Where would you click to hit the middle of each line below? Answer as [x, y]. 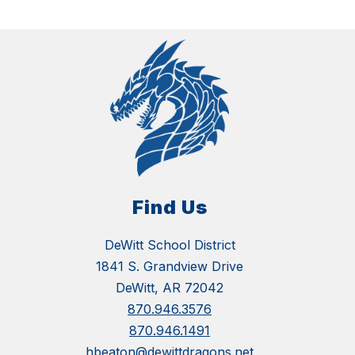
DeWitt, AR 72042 [170, 288]
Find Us [170, 208]
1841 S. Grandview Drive [170, 267]
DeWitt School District [170, 245]
